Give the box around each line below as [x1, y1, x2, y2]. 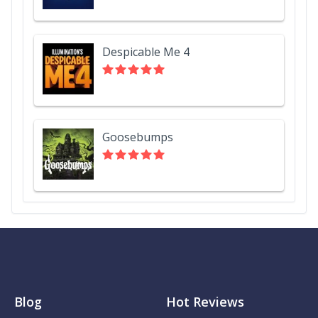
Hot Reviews [166, 293, 244, 310]
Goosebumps [102, 128, 173, 145]
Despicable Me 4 [102, 43, 190, 60]
